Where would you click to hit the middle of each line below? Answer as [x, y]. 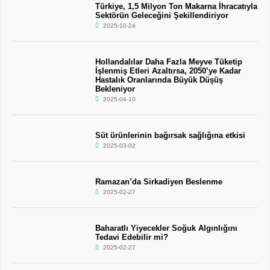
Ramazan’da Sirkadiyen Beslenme [159, 182]
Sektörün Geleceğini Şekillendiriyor [162, 15]
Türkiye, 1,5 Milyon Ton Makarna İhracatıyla [176, 6]
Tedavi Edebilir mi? [131, 237]
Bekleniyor [115, 89]
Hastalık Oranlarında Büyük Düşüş [159, 80]
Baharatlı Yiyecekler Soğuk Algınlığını [166, 228]
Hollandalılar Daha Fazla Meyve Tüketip [168, 62]
